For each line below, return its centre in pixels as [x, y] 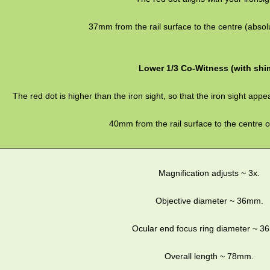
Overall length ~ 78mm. [209, 256]
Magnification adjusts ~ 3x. [209, 173]
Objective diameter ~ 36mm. [209, 200]
